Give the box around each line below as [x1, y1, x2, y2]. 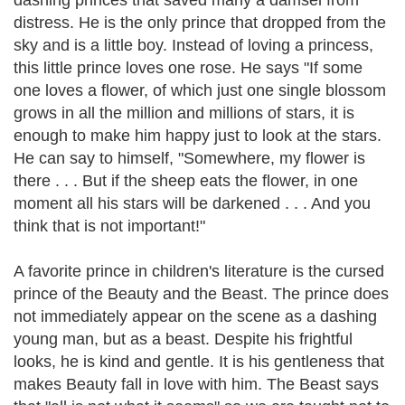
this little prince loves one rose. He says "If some [14, 59, 363, 77]
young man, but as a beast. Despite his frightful [14, 330, 353, 348]
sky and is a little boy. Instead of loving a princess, [14, 36, 373, 54]
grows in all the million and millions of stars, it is [14, 104, 354, 122]
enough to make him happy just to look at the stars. [14, 127, 381, 145]
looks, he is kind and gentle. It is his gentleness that [14, 353, 384, 371]
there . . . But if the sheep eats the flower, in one [14, 172, 358, 190]
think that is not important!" [14, 217, 205, 235]
